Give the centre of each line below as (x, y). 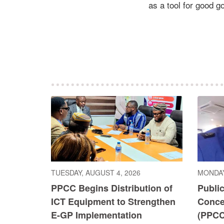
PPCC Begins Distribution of (112, 188)
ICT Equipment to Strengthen (113, 202)
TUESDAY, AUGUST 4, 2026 (96, 173)
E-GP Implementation (96, 215)
